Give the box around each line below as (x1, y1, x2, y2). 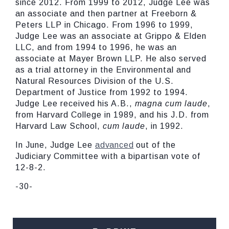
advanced (95, 141, 134, 149)
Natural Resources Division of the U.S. (15, 77, 174, 85)
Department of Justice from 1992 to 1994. (15, 88, 188, 97)
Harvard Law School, (15, 122, 103, 130)
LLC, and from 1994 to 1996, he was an (15, 43, 177, 52)
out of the (133, 141, 176, 149)
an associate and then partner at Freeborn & (15, 9, 197, 18)
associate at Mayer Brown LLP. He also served (15, 54, 207, 63)
